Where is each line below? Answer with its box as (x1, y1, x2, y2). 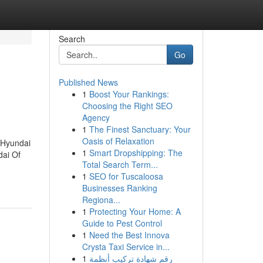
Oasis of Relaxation (82, 135, 154, 147)
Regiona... (82, 194, 120, 205)
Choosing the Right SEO (82, 100, 173, 112)
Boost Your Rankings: (89, 88, 169, 100)
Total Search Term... (82, 159, 158, 170)
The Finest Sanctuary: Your (89, 123, 191, 135)
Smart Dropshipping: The (89, 147, 183, 159)
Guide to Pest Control (82, 217, 162, 229)
